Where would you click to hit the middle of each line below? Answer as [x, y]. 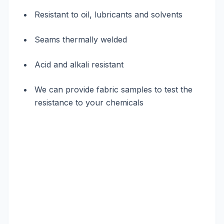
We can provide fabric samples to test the [113, 89]
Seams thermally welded [81, 39]
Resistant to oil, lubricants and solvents [108, 14]
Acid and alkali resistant [79, 64]
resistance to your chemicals [89, 102]
